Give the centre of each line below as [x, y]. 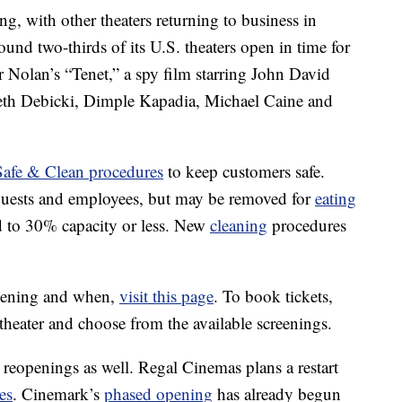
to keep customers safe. [244, 171]
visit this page [166, 296]
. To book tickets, [273, 296]
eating [336, 198]
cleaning [239, 225]
